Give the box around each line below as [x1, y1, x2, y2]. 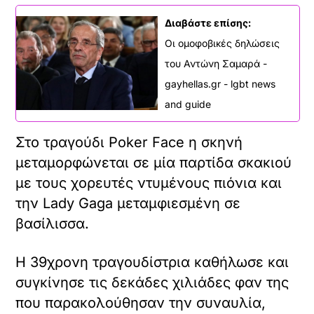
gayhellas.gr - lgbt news [165, 77, 275, 90]
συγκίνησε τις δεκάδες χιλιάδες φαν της [15, 273, 289, 291]
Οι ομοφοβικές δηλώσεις [165, 36, 280, 49]
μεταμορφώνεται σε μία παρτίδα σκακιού [15, 153, 292, 171]
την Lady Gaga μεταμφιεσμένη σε [15, 194, 241, 212]
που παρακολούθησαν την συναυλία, [15, 294, 266, 311]
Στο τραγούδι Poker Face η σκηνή [15, 133, 243, 151]
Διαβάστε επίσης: [165, 16, 251, 29]
